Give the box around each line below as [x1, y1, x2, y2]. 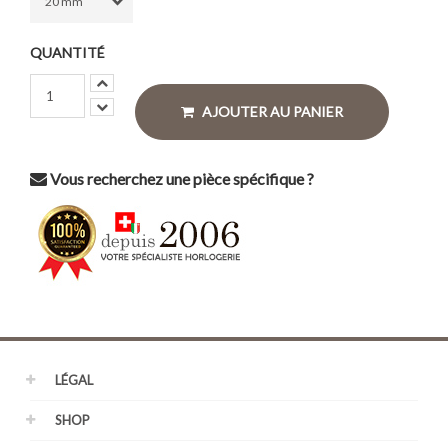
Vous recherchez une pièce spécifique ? [47, 169, 314, 188]
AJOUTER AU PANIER [202, 103, 343, 120]
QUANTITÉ [30, 44, 105, 61]
